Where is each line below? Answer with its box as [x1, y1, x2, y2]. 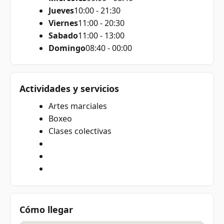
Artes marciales [48, 100, 107, 112]
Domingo [48, 42, 85, 53]
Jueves [48, 4, 74, 16]
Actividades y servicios [19, 82, 119, 95]
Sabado [48, 29, 78, 41]
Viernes [48, 17, 78, 28]
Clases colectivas [48, 125, 111, 137]
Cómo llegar [19, 203, 73, 215]
